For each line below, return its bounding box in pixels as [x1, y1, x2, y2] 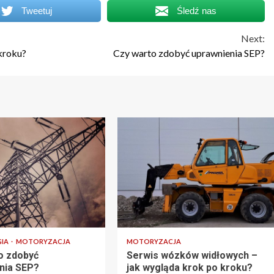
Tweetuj [21, 5, 53, 16]
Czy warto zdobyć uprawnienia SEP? [113, 46, 265, 59]
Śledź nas [176, 5, 217, 16]
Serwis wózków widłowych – [126, 249, 257, 261]
